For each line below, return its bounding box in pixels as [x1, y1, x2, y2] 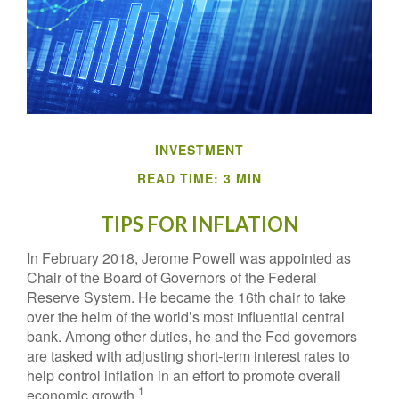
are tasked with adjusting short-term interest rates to [27, 346, 350, 366]
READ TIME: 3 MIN [137, 169, 262, 187]
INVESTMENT [155, 141, 244, 159]
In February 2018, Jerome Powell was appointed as [27, 248, 351, 268]
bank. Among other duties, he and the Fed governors [27, 326, 357, 346]
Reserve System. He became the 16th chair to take [27, 287, 346, 307]
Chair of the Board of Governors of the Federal [27, 267, 317, 288]
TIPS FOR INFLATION [101, 212, 298, 236]
